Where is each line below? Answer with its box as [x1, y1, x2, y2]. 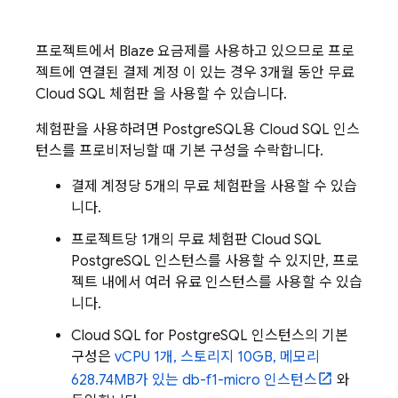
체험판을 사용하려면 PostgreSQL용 [36, 121, 259, 139]
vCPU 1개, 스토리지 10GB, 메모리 [115, 348, 320, 366]
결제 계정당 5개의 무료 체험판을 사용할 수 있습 [71, 178, 357, 195]
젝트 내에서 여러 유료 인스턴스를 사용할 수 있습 [71, 274, 362, 291]
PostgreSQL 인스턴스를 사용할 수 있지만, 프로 [71, 252, 359, 270]
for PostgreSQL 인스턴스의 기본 [141, 327, 348, 345]
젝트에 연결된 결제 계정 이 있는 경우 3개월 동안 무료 [36, 64, 354, 82]
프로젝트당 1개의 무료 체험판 [71, 231, 251, 249]
